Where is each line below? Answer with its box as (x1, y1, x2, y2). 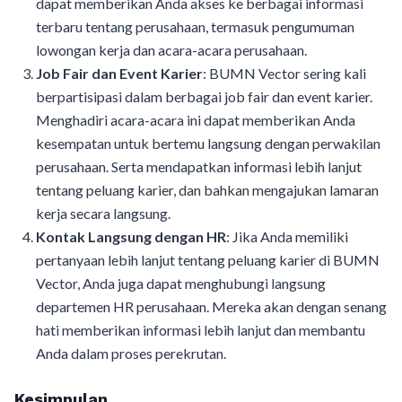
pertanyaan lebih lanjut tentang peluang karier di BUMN (36, 251, 380, 268)
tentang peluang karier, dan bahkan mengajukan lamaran (36, 181, 379, 198)
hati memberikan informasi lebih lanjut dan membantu (36, 321, 365, 338)
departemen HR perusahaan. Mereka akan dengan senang (36, 298, 387, 315)
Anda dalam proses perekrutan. (36, 345, 226, 362)
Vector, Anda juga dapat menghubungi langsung (36, 275, 326, 292)
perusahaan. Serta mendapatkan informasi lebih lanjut (36, 158, 362, 175)
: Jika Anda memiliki (226, 228, 348, 245)
